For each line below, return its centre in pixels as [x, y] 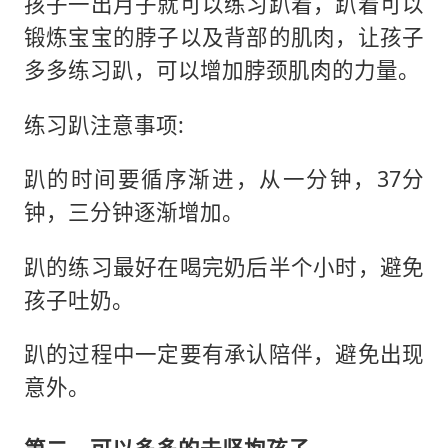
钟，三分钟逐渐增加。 [133, 212]
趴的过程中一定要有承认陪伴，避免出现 [224, 354]
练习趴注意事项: [103, 124]
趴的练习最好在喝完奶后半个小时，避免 [224, 266]
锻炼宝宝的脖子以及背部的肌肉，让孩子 [224, 37]
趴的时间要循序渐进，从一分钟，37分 [224, 179]
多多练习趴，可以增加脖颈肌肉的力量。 [221, 70]
